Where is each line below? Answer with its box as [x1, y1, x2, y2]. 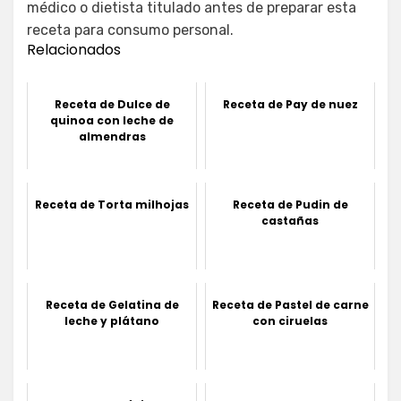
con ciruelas [252, 312, 328, 328]
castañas [261, 212, 319, 228]
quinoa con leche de [50, 112, 174, 128]
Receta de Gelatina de [45, 296, 179, 312]
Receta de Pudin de [232, 196, 348, 212]
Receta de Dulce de [54, 96, 170, 112]
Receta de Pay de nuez [222, 96, 358, 112]
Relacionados [27, 38, 121, 60]
